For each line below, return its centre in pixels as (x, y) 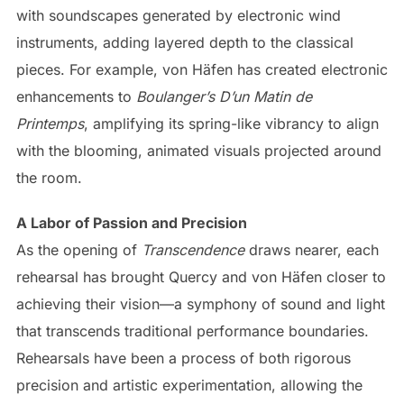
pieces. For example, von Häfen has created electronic (202, 69)
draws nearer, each (311, 249)
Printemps (50, 123)
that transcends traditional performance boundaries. (192, 331)
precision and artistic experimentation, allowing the (189, 385)
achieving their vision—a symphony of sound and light (200, 303)
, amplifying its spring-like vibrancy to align (231, 123)
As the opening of (78, 249)
